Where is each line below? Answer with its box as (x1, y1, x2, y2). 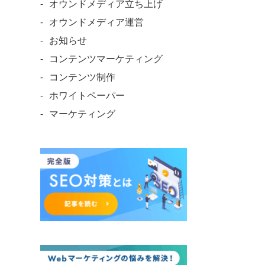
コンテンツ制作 (49, 70, 115, 83)
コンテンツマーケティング (49, 52, 163, 65)
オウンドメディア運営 (49, 15, 144, 28)
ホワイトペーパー (49, 89, 125, 102)
